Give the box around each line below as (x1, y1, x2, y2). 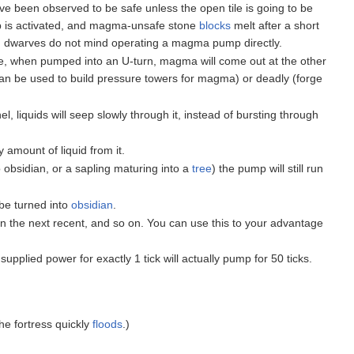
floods (92, 318, 123, 331)
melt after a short (231, 18, 320, 32)
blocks (199, 18, 232, 32)
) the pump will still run (212, 162, 324, 175)
